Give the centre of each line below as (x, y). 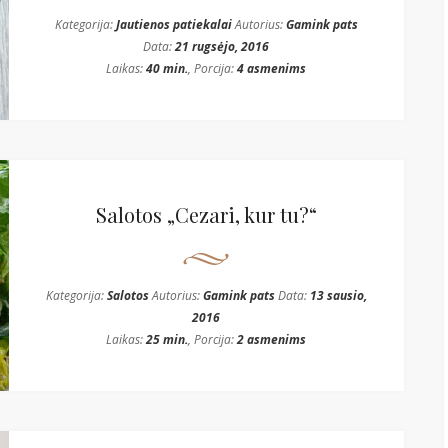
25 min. (167, 339)
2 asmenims (272, 339)
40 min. (167, 68)
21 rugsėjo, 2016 (222, 46)
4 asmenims (272, 68)
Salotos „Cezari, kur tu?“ (206, 214)
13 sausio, (338, 295)
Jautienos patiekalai (173, 24)
